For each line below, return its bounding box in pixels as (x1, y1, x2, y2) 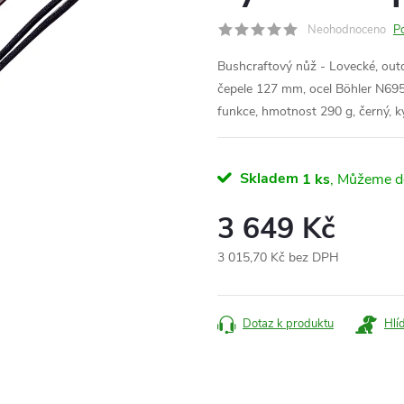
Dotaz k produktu (243, 316, 334, 332)
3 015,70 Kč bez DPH (217, 249, 339, 266)
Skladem (236, 169, 298, 188)
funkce (217, 103, 255, 120)
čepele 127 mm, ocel (217, 80, 335, 97)
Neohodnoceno (308, 22, 386, 38)
